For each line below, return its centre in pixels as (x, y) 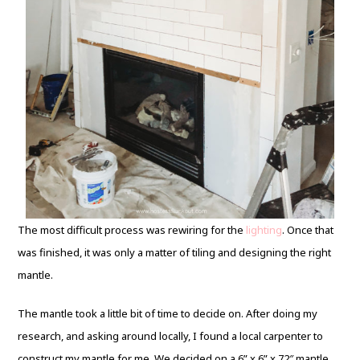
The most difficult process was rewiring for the (132, 230)
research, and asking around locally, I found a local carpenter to (171, 336)
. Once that (308, 230)
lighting (264, 230)
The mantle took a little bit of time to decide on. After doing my (168, 313)
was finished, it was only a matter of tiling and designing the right (175, 252)
